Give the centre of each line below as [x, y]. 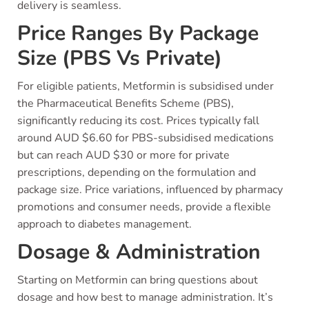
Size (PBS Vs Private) [120, 58]
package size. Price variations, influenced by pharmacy [150, 190]
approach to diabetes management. [104, 224]
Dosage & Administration [139, 252]
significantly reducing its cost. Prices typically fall [138, 121]
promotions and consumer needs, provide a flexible [144, 207]
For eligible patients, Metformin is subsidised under [146, 86]
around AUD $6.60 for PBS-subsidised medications [146, 138]
